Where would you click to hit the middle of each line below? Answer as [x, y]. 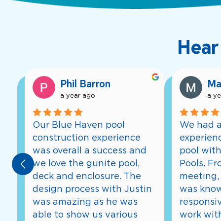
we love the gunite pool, [86, 164]
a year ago [78, 96]
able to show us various [85, 215]
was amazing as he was [85, 202]
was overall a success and [90, 151]
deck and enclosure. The [87, 176]
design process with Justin [92, 189]
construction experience [87, 138]
